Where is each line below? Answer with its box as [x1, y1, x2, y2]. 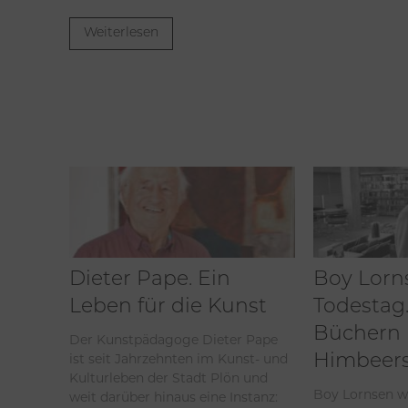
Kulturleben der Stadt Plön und [69, 369, 268, 386]
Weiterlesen [84, 26, 158, 41]
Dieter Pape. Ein [69, 269, 230, 291]
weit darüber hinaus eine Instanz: [69, 388, 278, 405]
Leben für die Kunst [69, 296, 267, 318]
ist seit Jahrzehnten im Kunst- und [69, 350, 288, 367]
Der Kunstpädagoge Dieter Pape [69, 331, 278, 348]
